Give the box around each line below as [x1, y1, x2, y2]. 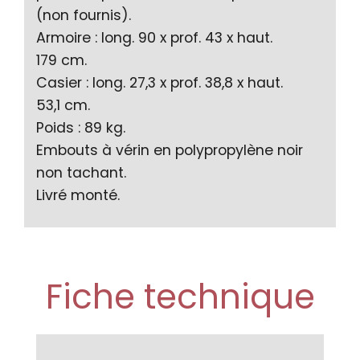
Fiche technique [45, 272, 315, 321]
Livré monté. [36, 185, 120, 205]
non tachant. [36, 162, 126, 182]
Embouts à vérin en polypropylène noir [36, 140, 303, 160]
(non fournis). [36, 5, 131, 25]
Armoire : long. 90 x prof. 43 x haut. [36, 27, 272, 47]
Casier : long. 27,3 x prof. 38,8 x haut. [36, 72, 283, 92]
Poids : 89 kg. [36, 117, 125, 137]
